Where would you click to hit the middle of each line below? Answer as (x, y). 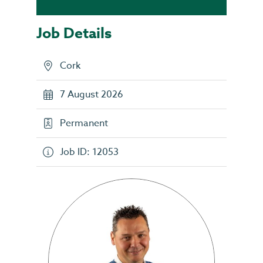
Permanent (84, 123)
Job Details (74, 33)
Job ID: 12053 (89, 152)
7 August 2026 (92, 94)
